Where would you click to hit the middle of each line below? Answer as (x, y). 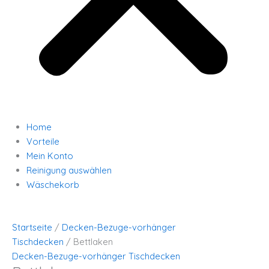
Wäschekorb (53, 185)
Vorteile (43, 142)
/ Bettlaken (88, 242)
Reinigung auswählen (69, 171)
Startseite (32, 228)
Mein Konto (50, 156)
